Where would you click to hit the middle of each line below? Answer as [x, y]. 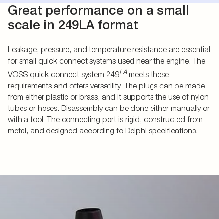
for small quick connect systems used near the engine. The [107, 60]
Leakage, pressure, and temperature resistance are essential [109, 49]
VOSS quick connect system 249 [64, 75]
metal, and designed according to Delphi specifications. [103, 131]
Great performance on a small [99, 10]
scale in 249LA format [73, 24]
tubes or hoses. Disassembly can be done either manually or [109, 108]
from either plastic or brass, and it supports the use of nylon [108, 97]
